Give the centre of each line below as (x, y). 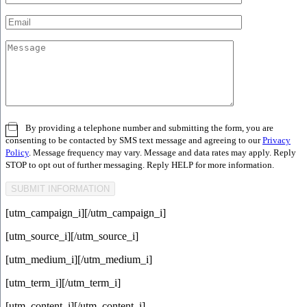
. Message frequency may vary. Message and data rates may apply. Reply (162, 153)
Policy (17, 153)
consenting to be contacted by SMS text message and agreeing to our (134, 141)
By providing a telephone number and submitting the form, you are (149, 128)
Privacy (277, 141)
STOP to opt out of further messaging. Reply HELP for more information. (140, 165)
